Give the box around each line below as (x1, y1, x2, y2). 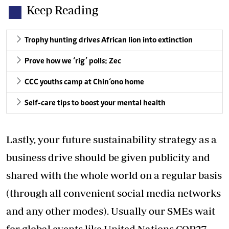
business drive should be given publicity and (6, 151, 210, 164)
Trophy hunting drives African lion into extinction (25, 36, 193, 45)
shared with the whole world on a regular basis (6, 169, 222, 181)
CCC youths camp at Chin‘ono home (25, 78, 144, 87)
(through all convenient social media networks (6, 187, 221, 199)
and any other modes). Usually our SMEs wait (6, 205, 215, 217)
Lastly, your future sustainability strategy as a (6, 133, 217, 146)
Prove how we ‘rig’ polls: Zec (25, 57, 121, 66)
